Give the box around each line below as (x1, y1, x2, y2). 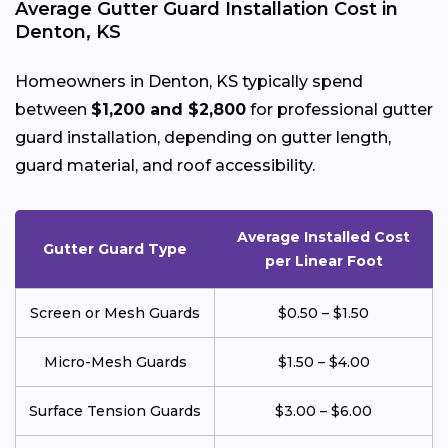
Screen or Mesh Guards (30, 303, 200, 322)
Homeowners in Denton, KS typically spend (15, 71, 363, 91)
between (15, 99, 91, 119)
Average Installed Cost (237, 227, 410, 246)
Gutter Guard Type (42, 239, 187, 258)
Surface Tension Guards (29, 401, 201, 420)
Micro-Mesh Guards (43, 352, 187, 371)
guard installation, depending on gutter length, (15, 127, 391, 147)
